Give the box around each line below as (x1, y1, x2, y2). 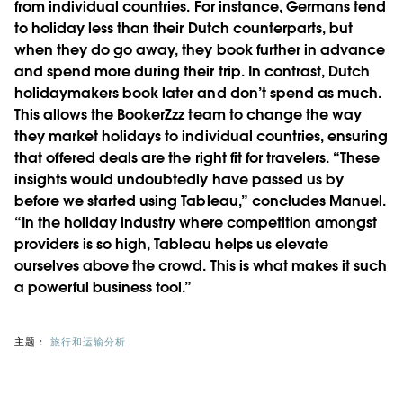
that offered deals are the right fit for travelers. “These (14, 148, 381, 167)
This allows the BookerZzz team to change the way (14, 104, 362, 124)
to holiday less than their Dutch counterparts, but (14, 18, 353, 38)
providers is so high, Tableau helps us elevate (14, 234, 328, 254)
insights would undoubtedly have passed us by (14, 169, 344, 189)
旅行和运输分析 (50, 336, 126, 350)
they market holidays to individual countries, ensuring (14, 126, 389, 146)
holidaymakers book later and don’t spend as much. (14, 83, 381, 103)
